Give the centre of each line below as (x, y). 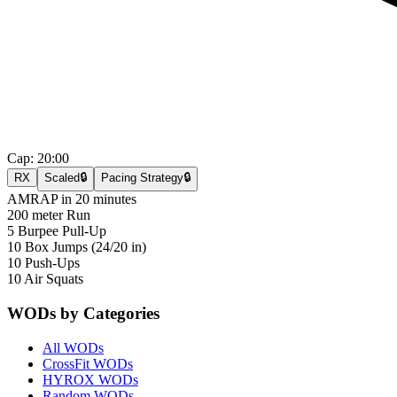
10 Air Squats (45, 279)
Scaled (62, 178)
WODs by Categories (83, 313)
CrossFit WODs (88, 363)
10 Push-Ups (43, 263)
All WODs (73, 347)
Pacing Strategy (142, 178)
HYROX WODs (90, 379)
